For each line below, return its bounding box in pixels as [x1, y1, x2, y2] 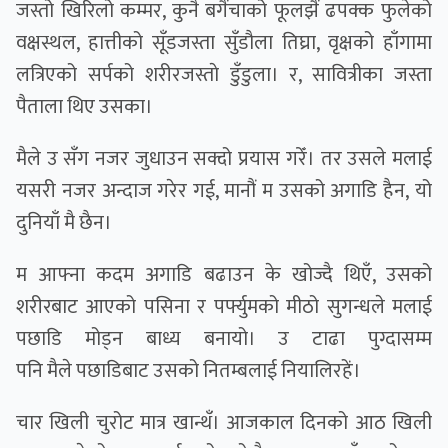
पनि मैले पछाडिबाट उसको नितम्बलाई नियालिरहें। [16, 354, 361, 389]
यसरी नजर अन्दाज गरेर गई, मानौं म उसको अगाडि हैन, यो [16, 174, 432, 209]
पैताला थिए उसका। [16, 90, 153, 125]
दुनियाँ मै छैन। [16, 206, 112, 241]
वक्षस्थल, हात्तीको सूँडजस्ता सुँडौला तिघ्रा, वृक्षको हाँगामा [16, 26, 432, 61]
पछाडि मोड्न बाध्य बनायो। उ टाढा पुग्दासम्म [16, 322, 432, 357]
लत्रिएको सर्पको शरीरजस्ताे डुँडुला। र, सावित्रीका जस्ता [16, 58, 432, 93]
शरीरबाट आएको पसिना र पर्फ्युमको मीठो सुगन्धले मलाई [16, 290, 432, 325]
